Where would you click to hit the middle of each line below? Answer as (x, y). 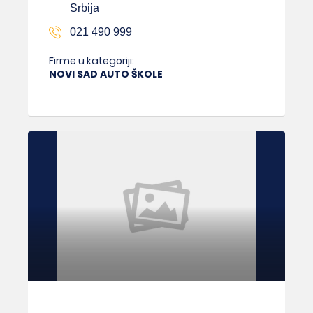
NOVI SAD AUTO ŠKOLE (106, 74)
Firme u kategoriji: (92, 61)
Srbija (85, 8)
